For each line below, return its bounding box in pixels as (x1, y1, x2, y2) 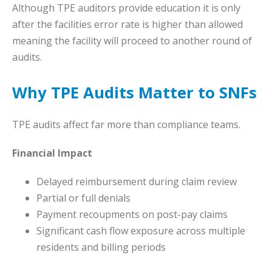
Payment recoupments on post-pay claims (36, 208, 228, 222)
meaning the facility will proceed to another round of (12, 34, 252, 48)
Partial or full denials (36, 191, 131, 205)
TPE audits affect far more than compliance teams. (12, 118, 240, 132)
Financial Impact (12, 146, 92, 160)
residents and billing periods (36, 240, 166, 254)
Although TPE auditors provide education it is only (12, 1, 240, 15)
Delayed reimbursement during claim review (36, 175, 237, 189)
